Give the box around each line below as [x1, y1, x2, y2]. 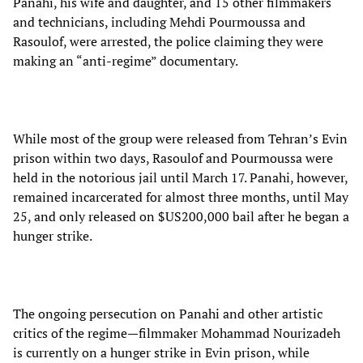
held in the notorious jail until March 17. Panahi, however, [13, 168, 348, 186]
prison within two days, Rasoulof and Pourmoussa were [13, 148, 333, 167]
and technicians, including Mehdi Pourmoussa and [13, 12, 305, 31]
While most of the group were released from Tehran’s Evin [13, 129, 348, 147]
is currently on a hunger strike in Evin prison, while [13, 343, 310, 361]
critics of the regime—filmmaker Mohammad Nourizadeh [13, 323, 340, 342]
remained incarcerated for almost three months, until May [13, 187, 348, 206]
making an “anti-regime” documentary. [13, 51, 238, 70]
